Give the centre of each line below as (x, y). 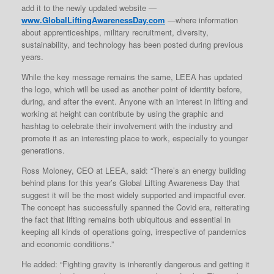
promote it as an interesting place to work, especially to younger (135, 138)
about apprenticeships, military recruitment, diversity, (115, 32)
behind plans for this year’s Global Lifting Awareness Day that (131, 182)
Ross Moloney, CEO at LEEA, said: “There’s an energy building (134, 170)
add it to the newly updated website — (89, 7)
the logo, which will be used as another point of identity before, (132, 89)
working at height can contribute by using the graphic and (122, 113)
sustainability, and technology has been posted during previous (132, 44)
